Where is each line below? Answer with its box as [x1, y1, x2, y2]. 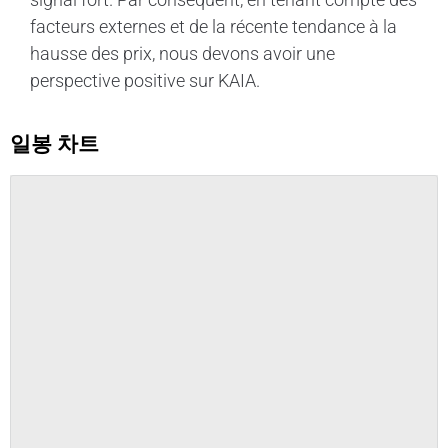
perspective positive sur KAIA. [30, 69, 260, 91]
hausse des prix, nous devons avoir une [30, 42, 335, 64]
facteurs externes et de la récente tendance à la [30, 15, 397, 37]
